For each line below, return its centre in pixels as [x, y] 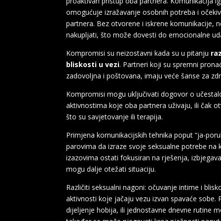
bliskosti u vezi [93, 64]
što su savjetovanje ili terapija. [115, 116]
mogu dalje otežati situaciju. [111, 169]
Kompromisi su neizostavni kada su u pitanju [139, 53]
